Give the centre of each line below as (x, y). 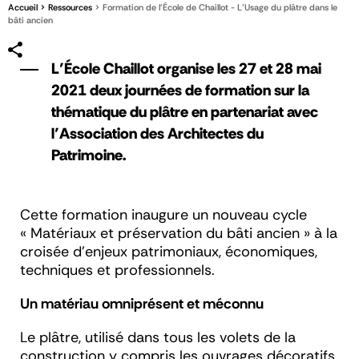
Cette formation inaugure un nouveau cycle (163, 215)
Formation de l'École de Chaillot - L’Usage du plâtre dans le (219, 8)
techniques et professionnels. (119, 270)
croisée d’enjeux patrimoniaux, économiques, (169, 252)
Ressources (70, 8)
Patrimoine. (89, 155)
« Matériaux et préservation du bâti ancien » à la (179, 234)
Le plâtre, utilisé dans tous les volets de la (158, 338)
